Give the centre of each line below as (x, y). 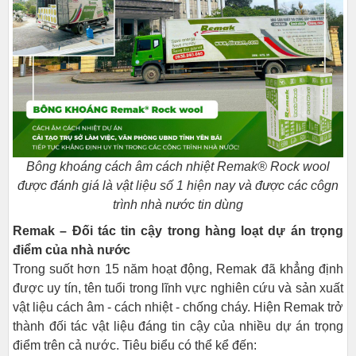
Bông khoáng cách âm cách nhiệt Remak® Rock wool (178, 166)
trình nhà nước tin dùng (178, 205)
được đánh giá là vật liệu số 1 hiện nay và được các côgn (178, 186)
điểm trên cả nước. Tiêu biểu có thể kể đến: (135, 345)
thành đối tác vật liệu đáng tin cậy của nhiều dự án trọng (178, 326)
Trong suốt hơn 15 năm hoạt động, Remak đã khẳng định (178, 269)
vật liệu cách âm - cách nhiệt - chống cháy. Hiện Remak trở (178, 307)
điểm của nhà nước (72, 250)
